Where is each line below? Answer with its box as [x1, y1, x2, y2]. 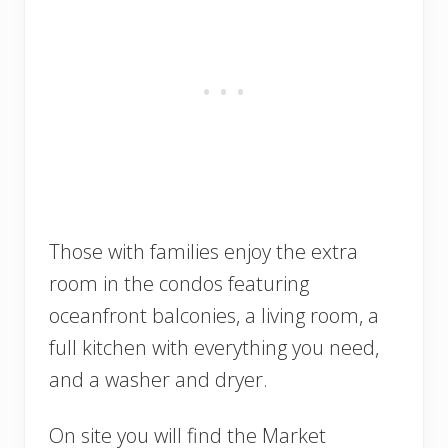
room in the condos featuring [49, 269, 309, 297]
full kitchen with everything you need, [49, 333, 379, 361]
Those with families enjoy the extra [49, 237, 358, 265]
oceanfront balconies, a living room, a [49, 301, 379, 329]
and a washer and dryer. [49, 365, 273, 393]
